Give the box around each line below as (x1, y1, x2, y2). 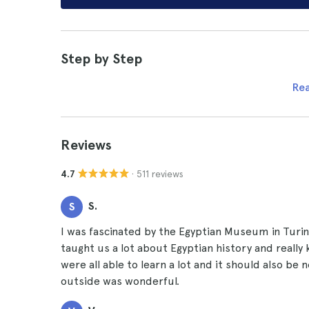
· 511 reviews (132, 168, 183, 179)
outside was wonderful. (61, 275, 179, 288)
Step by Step (61, 50, 142, 67)
